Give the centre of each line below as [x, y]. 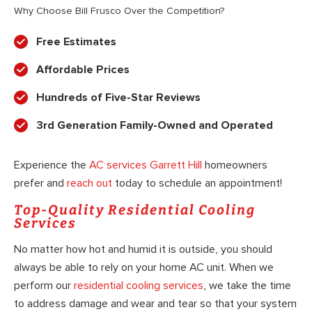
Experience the [52, 165]
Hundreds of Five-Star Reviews [118, 98]
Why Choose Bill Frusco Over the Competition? [119, 11]
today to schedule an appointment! [197, 184]
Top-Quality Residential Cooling [135, 210]
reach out [89, 184]
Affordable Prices [83, 70]
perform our [44, 286]
